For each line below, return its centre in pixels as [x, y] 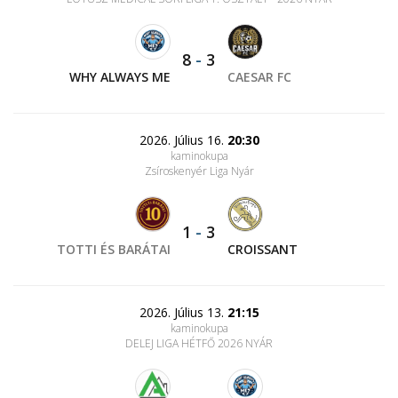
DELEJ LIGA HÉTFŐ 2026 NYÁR [199, 343]
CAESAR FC [259, 77]
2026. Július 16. [183, 140]
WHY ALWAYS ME [120, 77]
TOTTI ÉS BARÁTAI [114, 249]
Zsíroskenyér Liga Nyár [199, 171]
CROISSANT [262, 249]
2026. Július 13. [183, 312]
